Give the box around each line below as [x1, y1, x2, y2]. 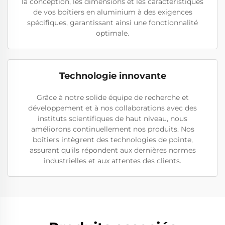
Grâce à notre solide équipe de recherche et [36, 93, 189, 102]
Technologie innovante [59, 70, 166, 82]
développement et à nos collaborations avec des [28, 103, 197, 113]
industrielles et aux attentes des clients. [44, 156, 181, 166]
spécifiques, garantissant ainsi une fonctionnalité [27, 18, 198, 28]
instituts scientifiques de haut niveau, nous [38, 114, 187, 124]
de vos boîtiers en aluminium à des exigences [33, 8, 192, 17]
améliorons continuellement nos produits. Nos [31, 125, 194, 134]
